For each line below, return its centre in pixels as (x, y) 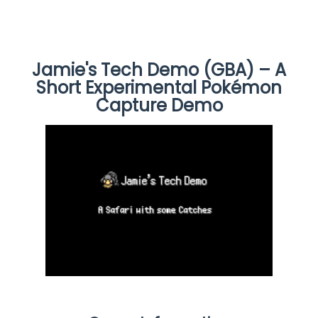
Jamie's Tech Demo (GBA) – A (159, 70)
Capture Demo (159, 105)
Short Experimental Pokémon (159, 87)
